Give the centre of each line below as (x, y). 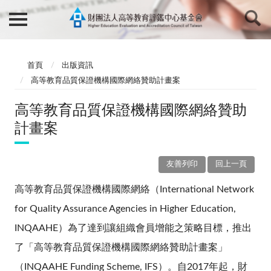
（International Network (202, 189)
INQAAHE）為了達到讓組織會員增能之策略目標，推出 (133, 228)
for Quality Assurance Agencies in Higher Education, (125, 208)
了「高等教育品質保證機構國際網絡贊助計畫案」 (121, 247)
